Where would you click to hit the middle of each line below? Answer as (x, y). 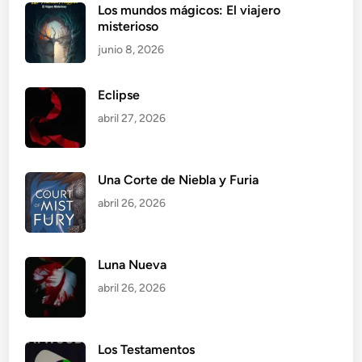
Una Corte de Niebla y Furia (179, 180)
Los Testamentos (147, 350)
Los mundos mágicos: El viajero (189, 11)
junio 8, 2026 (131, 50)
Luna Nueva (133, 265)
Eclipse (119, 95)
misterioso (128, 27)
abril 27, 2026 (132, 119)
